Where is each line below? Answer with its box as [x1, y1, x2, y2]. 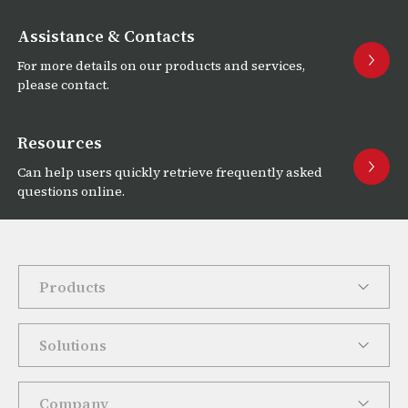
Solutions [39, 335, 107, 356]
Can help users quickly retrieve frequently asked [17, 163, 322, 182]
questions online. [17, 182, 125, 201]
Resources [17, 131, 102, 155]
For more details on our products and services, [17, 56, 305, 76]
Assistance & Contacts [17, 25, 195, 48]
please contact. [17, 76, 109, 95]
